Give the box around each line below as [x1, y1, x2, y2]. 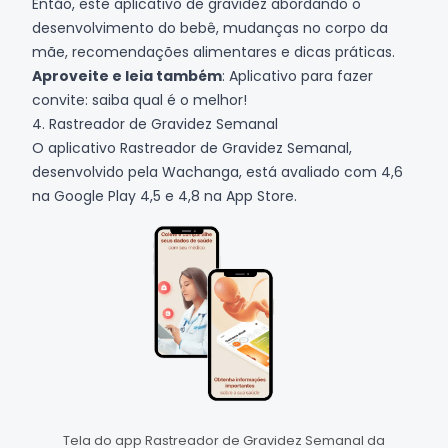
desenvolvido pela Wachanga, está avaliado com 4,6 [32, 161, 403, 182]
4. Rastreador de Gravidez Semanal [32, 113, 278, 134]
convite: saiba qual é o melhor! [32, 89, 247, 110]
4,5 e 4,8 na [136, 185, 226, 206]
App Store [226, 185, 294, 206]
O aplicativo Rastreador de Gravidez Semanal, [32, 137, 352, 158]
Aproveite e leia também [32, 65, 222, 86]
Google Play [54, 185, 136, 206]
